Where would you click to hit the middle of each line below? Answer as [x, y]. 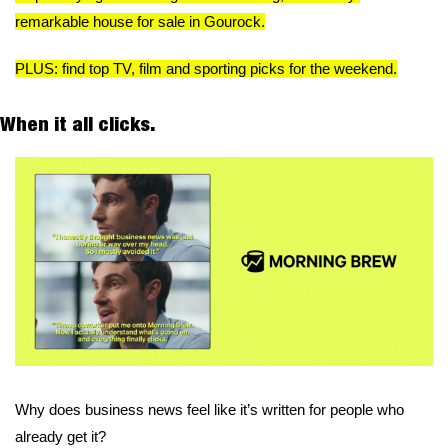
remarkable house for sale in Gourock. [140, 21]
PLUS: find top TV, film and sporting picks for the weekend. [206, 68]
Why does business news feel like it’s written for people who [209, 409]
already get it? [60, 436]
